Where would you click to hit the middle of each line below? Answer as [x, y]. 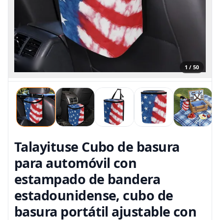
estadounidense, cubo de [94, 195]
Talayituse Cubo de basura [97, 147]
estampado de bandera [87, 179]
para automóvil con [76, 163]
